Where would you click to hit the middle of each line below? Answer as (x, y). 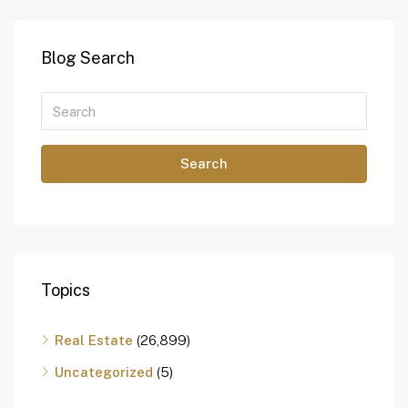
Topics (66, 291)
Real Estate (94, 341)
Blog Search (88, 58)
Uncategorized (104, 372)
